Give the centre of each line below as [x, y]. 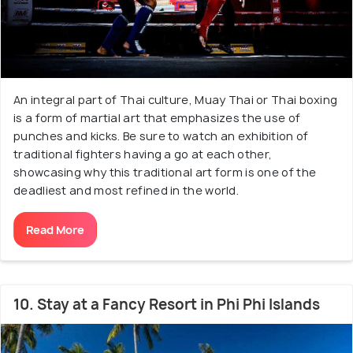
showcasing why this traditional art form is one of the [165, 172]
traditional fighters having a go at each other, [143, 154]
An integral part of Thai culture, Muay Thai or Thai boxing [176, 100]
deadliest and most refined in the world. [126, 190]
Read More [55, 230]
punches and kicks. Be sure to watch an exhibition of [161, 136]
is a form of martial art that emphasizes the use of [157, 118]
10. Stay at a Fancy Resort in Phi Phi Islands [167, 305]
